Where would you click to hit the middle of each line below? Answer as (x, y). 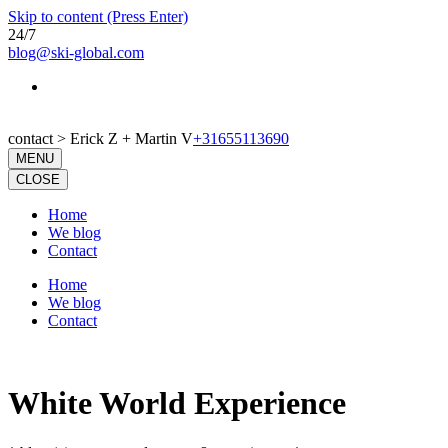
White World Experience (177, 403)
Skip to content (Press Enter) (98, 16)
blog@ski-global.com (76, 52)
